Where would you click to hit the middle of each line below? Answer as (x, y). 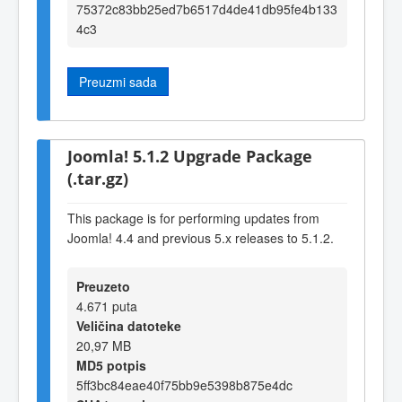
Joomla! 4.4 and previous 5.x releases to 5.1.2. (201, 237)
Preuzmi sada (118, 81)
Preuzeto (103, 286)
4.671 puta (107, 306)
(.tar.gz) (98, 178)
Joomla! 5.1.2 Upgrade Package (190, 155)
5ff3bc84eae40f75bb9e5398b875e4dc (184, 385)
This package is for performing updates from (193, 218)
